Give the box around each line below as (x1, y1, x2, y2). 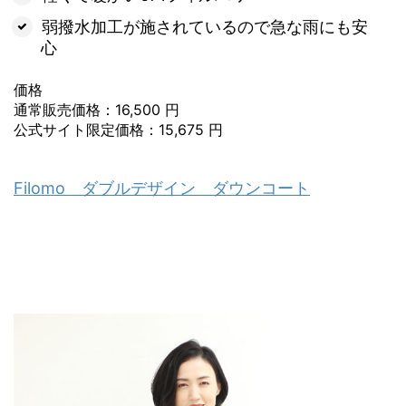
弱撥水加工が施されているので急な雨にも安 (41, 16, 368, 36)
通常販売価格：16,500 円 (14, 100, 179, 119)
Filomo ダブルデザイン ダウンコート (14, 179, 310, 198)
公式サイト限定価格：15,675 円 (14, 120, 223, 139)
